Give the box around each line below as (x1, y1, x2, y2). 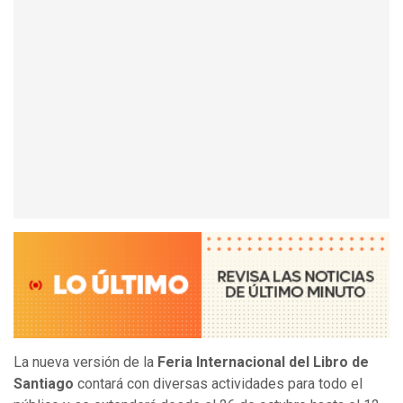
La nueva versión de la (13, 354, 157, 372)
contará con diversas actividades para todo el (74, 375, 363, 393)
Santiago (13, 375, 74, 393)
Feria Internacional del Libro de (157, 354, 369, 372)
